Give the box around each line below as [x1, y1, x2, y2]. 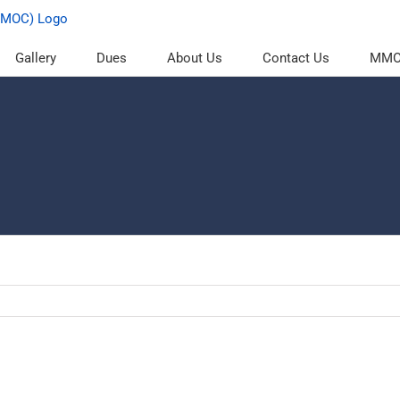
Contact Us [262, 49, 329, 66]
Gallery [15, 49, 56, 66]
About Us [167, 49, 222, 66]
